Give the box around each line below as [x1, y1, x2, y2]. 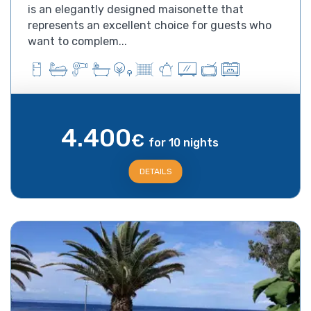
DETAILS [139, 166, 172, 176]
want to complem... [28, 34, 127, 48]
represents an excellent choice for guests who [28, 18, 271, 32]
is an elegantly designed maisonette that [28, 2, 244, 16]
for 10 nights [149, 135, 219, 149]
